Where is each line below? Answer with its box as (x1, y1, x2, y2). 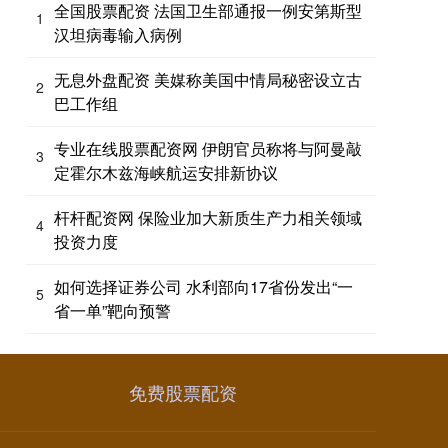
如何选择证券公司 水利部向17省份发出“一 (54, 274, 353, 298)
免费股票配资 (129, 378, 237, 405)
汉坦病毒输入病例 (54, 22, 182, 46)
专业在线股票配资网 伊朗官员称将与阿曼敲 (54, 136, 362, 160)
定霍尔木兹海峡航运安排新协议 (54, 160, 278, 184)
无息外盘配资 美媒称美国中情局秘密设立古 (54, 67, 362, 91)
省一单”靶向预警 (54, 298, 171, 322)
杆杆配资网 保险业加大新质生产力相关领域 (54, 205, 362, 229)
